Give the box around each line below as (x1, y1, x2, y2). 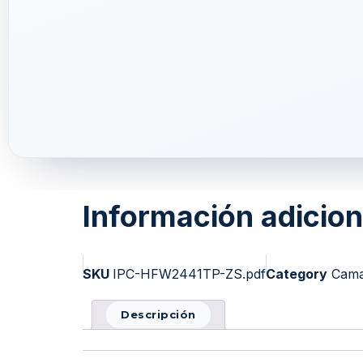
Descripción (121, 307, 196, 321)
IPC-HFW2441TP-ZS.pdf (113, 265, 266, 282)
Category (266, 265, 327, 282)
